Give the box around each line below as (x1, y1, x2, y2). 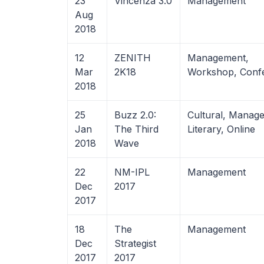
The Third (114, 123, 159, 135)
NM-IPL (114, 166, 150, 178)
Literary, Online (187, 123, 255, 135)
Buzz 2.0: (114, 109, 156, 121)
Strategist (114, 237, 156, 249)
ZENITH (114, 52, 151, 64)
